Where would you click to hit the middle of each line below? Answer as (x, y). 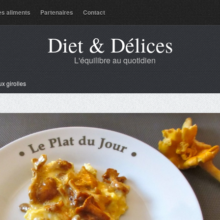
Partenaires (57, 12)
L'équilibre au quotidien (115, 60)
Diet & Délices (110, 45)
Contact (94, 12)
